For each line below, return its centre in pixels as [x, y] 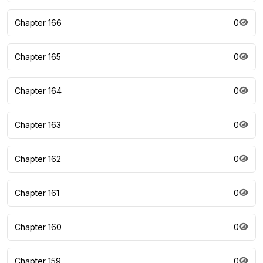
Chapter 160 [38, 227]
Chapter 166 [38, 23]
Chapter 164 [38, 91]
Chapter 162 [38, 159]
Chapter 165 [38, 57]
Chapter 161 [37, 193]
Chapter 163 [38, 125]
